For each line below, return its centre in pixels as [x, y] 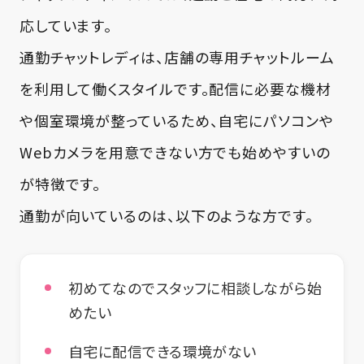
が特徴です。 [60, 183]
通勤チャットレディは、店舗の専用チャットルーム [177, 56]
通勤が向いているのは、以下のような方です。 [166, 215]
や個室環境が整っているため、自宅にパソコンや [176, 120]
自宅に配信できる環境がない [162, 351]
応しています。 [66, 25]
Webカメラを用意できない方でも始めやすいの [175, 152]
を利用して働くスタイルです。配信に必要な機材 [175, 88]
